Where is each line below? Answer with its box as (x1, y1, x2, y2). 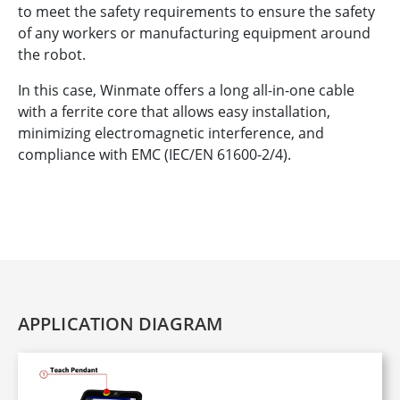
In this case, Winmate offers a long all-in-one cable (18, 80, 354, 101)
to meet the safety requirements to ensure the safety (18, 2, 375, 22)
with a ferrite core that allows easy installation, (18, 102, 330, 122)
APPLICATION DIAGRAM (18, 312, 222, 337)
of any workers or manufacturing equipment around (18, 23, 371, 44)
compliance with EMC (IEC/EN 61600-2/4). (18, 145, 291, 165)
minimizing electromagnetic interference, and (18, 123, 324, 144)
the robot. (18, 45, 86, 65)
